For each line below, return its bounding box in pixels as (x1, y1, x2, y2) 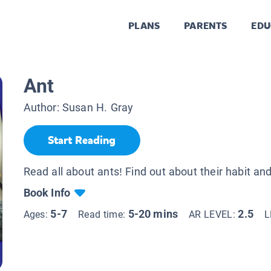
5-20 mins (128, 207, 178, 220)
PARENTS (184, 19, 227, 33)
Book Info (23, 186, 71, 199)
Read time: (77, 208, 128, 220)
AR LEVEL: (189, 208, 238, 220)
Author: (23, 101, 62, 114)
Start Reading (48, 133, 116, 148)
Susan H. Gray (62, 101, 134, 114)
